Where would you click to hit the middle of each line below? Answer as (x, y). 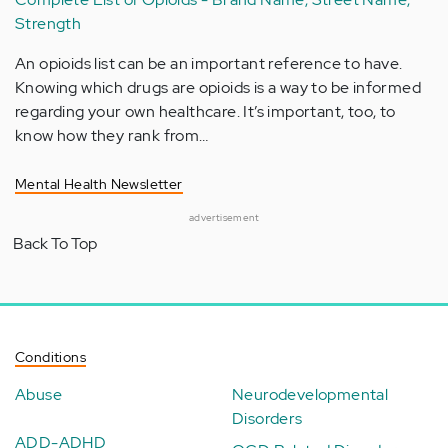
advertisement (224, 217)
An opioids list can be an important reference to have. (209, 63)
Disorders (267, 418)
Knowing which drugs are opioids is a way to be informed (218, 87)
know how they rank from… (112, 135)
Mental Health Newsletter (99, 183)
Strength (48, 23)
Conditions (50, 356)
